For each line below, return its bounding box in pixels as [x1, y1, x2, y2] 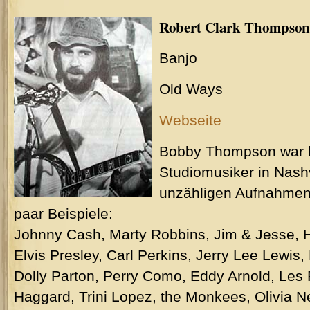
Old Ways [159, 81, 223, 97]
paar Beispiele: [14, 206, 113, 221]
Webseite [159, 112, 221, 128]
